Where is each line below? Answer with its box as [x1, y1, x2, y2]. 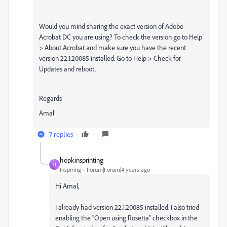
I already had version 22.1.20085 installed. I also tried [55, 202, 199, 211]
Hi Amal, [55, 181, 79, 190]
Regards [39, 93, 62, 102]
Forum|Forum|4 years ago [87, 165, 150, 173]
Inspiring [60, 165, 81, 173]
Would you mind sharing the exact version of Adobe [39, 21, 183, 30]
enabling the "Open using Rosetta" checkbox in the [55, 213, 198, 222]
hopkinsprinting [60, 155, 103, 164]
